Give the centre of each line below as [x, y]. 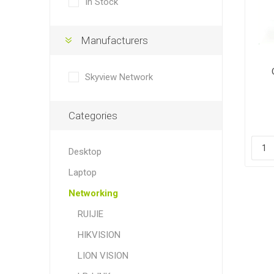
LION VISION [103, 256]
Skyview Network [119, 77]
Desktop [85, 152]
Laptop [82, 172]
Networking [93, 193]
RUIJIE [90, 214]
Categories [93, 116]
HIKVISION [99, 235]
